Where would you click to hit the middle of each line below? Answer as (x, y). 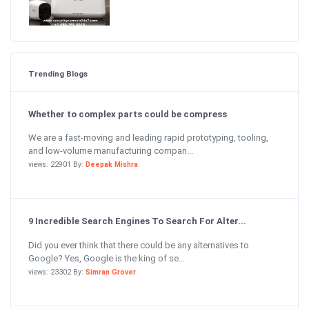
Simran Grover (111, 272)
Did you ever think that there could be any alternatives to (139, 245)
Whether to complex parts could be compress (128, 114)
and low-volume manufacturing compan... (111, 151)
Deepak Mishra (112, 165)
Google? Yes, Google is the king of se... (107, 258)
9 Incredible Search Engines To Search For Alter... (137, 221)
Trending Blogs (58, 73)
